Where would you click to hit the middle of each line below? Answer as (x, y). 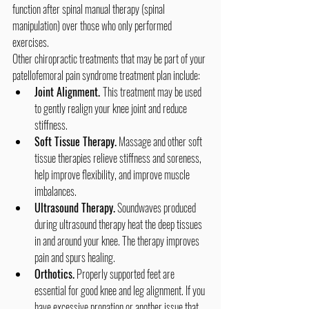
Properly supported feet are (126, 274)
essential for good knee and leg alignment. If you (121, 291)
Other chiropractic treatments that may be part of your (110, 59)
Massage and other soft (160, 142)
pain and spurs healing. (75, 258)
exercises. (31, 42)
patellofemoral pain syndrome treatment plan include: (106, 76)
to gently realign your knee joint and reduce (112, 109)
